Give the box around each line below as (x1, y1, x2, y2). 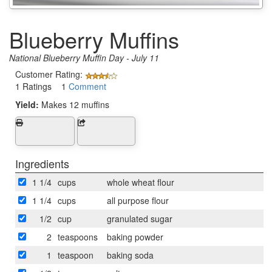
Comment (69, 80, 106, 92)
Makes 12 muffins (41, 98, 109, 110)
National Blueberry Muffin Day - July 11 (9, 52, 159, 64)
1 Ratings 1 (15, 80, 69, 92)
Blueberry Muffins (9, 24, 179, 55)
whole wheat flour (107, 175, 174, 188)
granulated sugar (107, 212, 172, 225)
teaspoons (58, 230, 98, 243)
